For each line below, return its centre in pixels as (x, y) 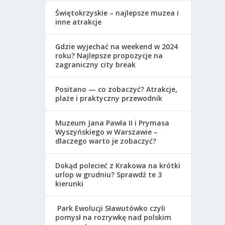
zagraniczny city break (96, 65)
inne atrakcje (79, 22)
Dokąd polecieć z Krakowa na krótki (118, 166)
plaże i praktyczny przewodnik (109, 98)
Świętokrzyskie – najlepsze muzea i (117, 13)
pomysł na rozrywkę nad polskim (114, 217)
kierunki (70, 184)
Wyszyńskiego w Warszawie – (107, 132)
